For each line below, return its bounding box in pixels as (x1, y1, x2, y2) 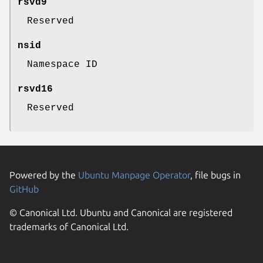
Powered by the (9, 169, 78, 180)
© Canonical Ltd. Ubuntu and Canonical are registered (9, 207, 232, 218)
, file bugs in (190, 169, 241, 180)
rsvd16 (18, 83, 53, 95)
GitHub (9, 183, 39, 194)
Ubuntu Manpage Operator (78, 169, 190, 180)
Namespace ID (27, 59, 97, 70)
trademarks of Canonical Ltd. (9, 221, 129, 232)
